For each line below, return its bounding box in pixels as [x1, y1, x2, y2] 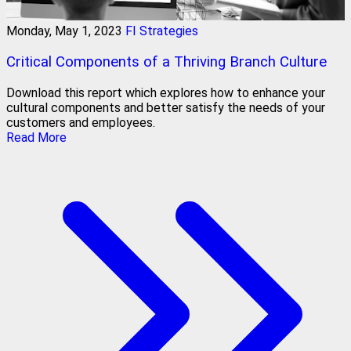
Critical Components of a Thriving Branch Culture [6, 52, 327, 71]
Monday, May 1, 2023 [6, 24, 122, 39]
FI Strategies [125, 24, 198, 39]
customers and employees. [6, 114, 155, 130]
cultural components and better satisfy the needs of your [6, 100, 325, 115]
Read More [6, 129, 67, 145]
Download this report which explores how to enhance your [6, 85, 325, 100]
